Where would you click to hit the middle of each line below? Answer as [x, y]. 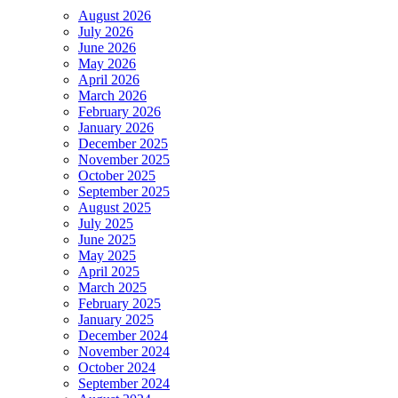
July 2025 [106, 224]
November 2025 [124, 160]
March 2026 [112, 96]
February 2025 [119, 304]
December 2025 [123, 144]
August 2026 [115, 16]
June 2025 [107, 240]
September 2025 [124, 192]
